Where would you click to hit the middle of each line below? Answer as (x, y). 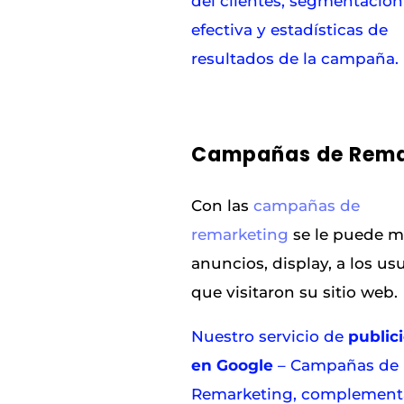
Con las (223, 206)
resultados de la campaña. (295, 59)
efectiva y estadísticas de (290, 30)
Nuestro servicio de (270, 337)
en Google (233, 366)
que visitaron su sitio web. (295, 293)
